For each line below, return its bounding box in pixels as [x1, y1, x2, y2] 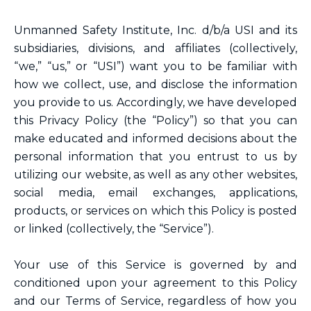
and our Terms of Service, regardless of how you [14, 294, 297, 308]
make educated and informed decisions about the [14, 132, 297, 145]
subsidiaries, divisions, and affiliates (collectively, [14, 42, 297, 55]
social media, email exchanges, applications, [14, 186, 297, 199]
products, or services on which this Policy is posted [14, 204, 297, 217]
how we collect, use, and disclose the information [14, 78, 297, 91]
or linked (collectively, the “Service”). [14, 222, 214, 235]
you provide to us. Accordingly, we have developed [14, 96, 297, 109]
